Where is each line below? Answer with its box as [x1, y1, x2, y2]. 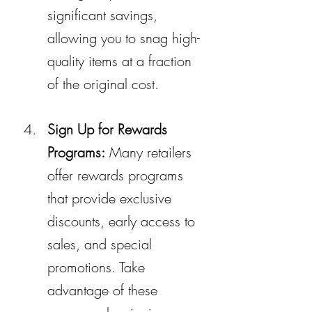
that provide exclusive [47, 188, 175, 208]
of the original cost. [47, 74, 159, 93]
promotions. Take [47, 257, 149, 276]
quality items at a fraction [47, 51, 196, 70]
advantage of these [47, 280, 162, 299]
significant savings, [47, 5, 162, 24]
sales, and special [47, 234, 156, 253]
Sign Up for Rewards [47, 119, 171, 139]
